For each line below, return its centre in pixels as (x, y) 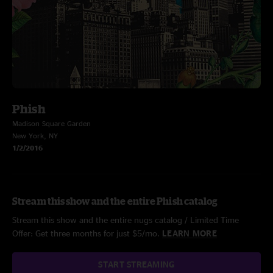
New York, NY (35, 136)
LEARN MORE (190, 233)
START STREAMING (136, 264)
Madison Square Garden (51, 123)
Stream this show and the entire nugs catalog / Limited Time (126, 220)
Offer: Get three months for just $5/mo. (87, 233)
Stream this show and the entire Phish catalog (115, 201)
